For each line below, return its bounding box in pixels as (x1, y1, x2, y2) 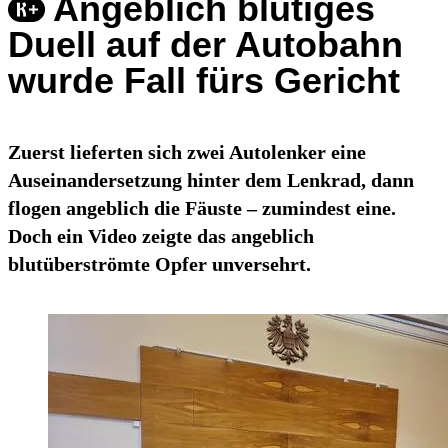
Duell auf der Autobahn (8, 24, 403, 66)
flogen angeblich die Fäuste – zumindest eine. (8, 197, 396, 220)
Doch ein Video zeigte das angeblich (8, 225, 314, 248)
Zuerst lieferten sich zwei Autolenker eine (8, 141, 366, 164)
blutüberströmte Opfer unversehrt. (8, 253, 311, 276)
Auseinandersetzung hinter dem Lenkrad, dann (8, 169, 414, 192)
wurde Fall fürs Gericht (8, 60, 400, 102)
